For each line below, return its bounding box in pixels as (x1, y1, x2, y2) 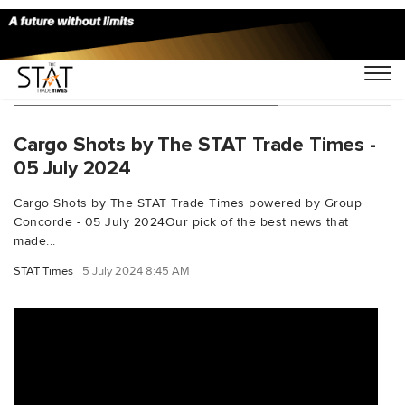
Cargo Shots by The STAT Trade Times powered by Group (14, 194, 362, 211)
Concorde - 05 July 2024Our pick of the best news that (14, 213, 349, 230)
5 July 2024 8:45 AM (82, 263, 190, 278)
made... (14, 232, 56, 249)
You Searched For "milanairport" (14, 76, 278, 98)
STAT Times (14, 263, 73, 278)
